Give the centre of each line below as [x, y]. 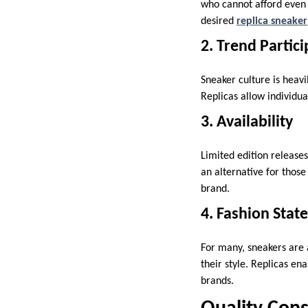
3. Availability [247, 122]
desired [219, 21]
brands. [217, 281]
